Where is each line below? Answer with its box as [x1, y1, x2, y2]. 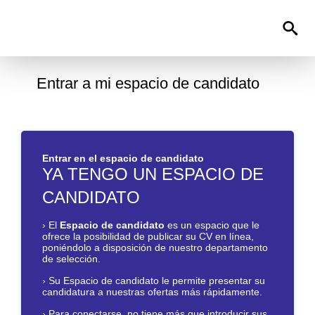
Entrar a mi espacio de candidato [37, 75, 259, 92]
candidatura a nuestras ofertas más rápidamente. [42, 286, 262, 297]
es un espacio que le [165, 219, 259, 231]
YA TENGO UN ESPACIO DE [42, 165, 264, 184]
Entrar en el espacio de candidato [42, 153, 204, 164]
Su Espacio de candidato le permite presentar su [49, 275, 265, 286]
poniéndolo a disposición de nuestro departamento [42, 242, 268, 253]
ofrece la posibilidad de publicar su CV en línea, [42, 231, 254, 242]
